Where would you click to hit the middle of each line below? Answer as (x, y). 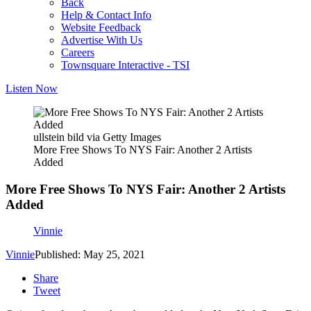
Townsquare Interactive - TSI (125, 65)
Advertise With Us (102, 40)
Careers (78, 52)
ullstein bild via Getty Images (97, 137)
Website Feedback (101, 27)
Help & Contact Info (106, 15)
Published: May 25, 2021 (90, 255)
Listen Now (32, 89)
